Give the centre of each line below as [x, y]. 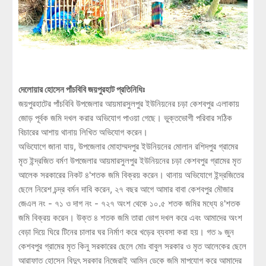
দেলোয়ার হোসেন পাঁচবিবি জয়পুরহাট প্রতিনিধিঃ [82, 90]
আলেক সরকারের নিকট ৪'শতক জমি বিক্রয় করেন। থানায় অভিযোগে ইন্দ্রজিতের [131, 175]
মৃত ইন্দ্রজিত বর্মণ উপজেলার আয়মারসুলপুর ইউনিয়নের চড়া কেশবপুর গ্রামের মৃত [130, 161]
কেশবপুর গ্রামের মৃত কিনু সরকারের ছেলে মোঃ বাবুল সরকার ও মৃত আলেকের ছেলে [132, 246]
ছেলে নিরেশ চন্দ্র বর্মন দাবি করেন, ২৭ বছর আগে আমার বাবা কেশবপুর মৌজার [126, 189]
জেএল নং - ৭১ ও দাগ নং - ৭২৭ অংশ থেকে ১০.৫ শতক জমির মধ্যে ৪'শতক [129, 204]
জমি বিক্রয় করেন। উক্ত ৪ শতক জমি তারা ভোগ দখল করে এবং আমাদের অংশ [130, 218]
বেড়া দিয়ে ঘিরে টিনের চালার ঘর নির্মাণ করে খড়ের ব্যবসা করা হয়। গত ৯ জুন [126, 232]
